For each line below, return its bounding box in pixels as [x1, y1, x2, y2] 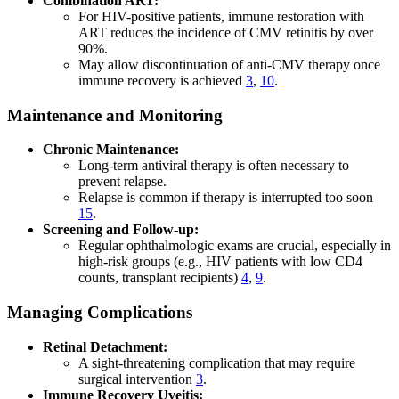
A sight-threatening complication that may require [78, 354, 355, 370]
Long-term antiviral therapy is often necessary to [78, 158, 349, 174]
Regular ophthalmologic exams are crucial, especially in [78, 238, 391, 254]
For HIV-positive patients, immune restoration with [78, 8, 364, 24]
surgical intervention [78, 370, 196, 387]
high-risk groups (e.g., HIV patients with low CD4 [78, 254, 362, 270]
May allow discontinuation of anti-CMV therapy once [78, 56, 380, 72]
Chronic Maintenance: [43, 142, 179, 158]
